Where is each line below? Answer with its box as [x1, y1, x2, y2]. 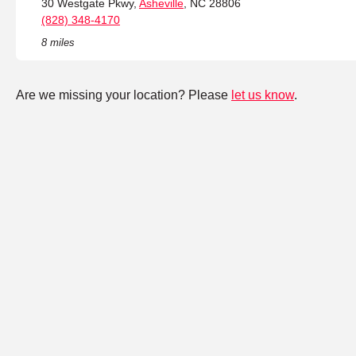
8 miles [41, 37, 75, 49]
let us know [231, 88, 294, 103]
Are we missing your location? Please [16, 88, 231, 103]
